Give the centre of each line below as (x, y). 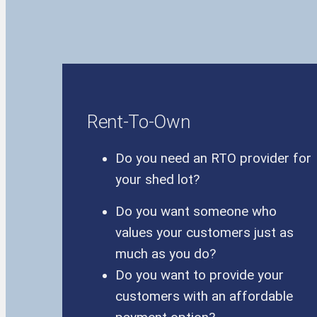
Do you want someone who (196, 212)
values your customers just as (204, 233)
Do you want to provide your (200, 276)
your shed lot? (157, 180)
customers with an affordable (204, 297)
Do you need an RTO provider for (213, 159)
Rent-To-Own (139, 121)
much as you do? (166, 254)
